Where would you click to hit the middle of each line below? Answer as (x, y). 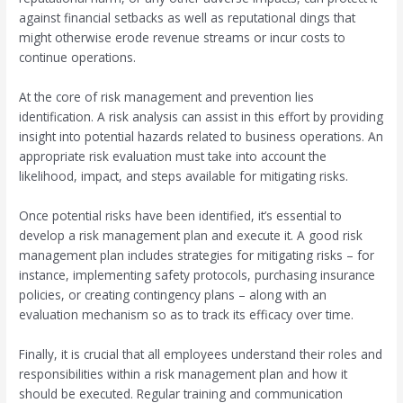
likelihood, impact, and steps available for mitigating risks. (184, 175)
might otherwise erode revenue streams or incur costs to (183, 37)
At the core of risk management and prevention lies (167, 96)
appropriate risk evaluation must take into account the (173, 156)
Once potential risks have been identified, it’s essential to (181, 215)
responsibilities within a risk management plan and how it (184, 373)
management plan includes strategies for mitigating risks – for (197, 255)
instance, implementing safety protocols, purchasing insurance (197, 274)
